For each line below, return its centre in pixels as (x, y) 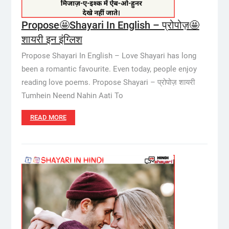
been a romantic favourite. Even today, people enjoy (109, 69)
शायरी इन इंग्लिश (52, 39)
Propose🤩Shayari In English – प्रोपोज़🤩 (110, 25)
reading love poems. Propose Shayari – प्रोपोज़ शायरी (108, 82)
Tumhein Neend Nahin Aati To (72, 96)
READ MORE (48, 117)
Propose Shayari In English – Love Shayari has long (109, 56)
